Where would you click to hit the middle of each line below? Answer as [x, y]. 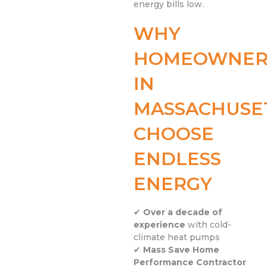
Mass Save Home [181, 250]
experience [159, 225]
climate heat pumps [177, 237]
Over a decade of [183, 212]
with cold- [208, 225]
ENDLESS [177, 159]
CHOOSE [174, 134]
